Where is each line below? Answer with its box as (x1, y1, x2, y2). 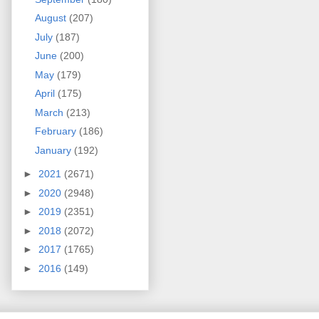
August (34, 12, 69, 24)
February (34, 125, 79, 137)
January (34, 144, 74, 156)
